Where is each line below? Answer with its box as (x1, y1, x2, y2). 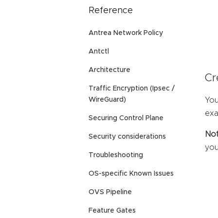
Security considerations (89, 133, 166, 141)
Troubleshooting (89, 152, 143, 159)
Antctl (89, 48, 109, 55)
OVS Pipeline (89, 189, 132, 196)
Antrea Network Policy (89, 30, 163, 37)
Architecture (89, 67, 130, 74)
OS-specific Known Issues (89, 170, 174, 178)
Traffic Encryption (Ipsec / (89, 85, 175, 92)
